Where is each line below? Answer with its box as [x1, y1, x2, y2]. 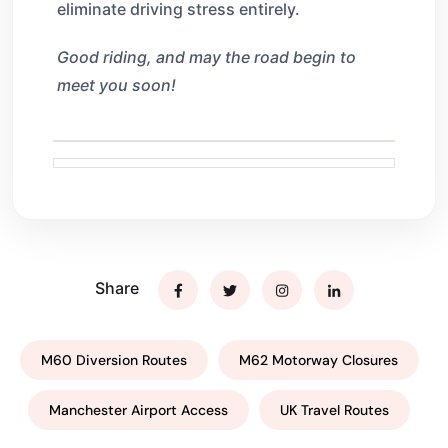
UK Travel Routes [280, 400, 389, 419]
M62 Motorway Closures [238, 350, 398, 369]
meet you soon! [57, 74, 176, 95]
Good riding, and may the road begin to [57, 46, 356, 67]
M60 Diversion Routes [40, 350, 187, 369]
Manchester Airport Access [49, 400, 228, 419]
